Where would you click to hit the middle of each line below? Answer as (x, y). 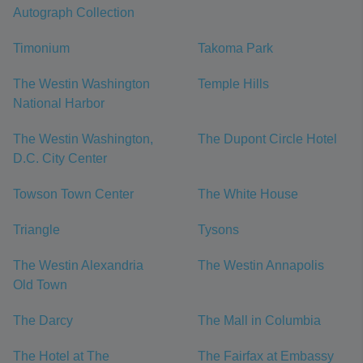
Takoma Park (235, 48)
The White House (248, 194)
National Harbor (59, 103)
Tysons (218, 230)
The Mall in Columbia (259, 320)
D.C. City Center (60, 158)
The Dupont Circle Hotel (267, 139)
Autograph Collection (74, 13)
